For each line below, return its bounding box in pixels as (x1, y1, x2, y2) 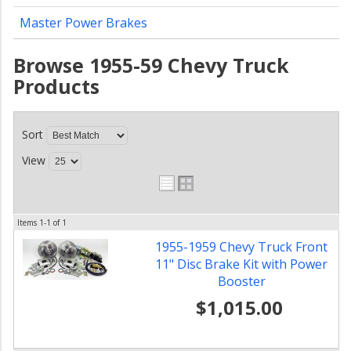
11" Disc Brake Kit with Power (155, 255, 328, 273)
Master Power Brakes (20, 14, 147, 31)
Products (13, 73, 100, 100)
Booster (217, 273, 266, 291)
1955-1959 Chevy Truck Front (155, 238, 328, 256)
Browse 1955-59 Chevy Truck (13, 52, 289, 78)
